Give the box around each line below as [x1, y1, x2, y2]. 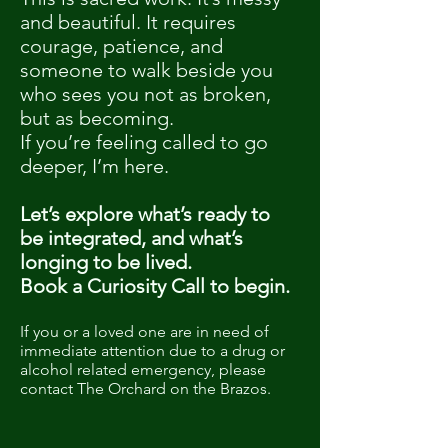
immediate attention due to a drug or [20, 341, 285, 360]
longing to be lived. [20, 250, 192, 274]
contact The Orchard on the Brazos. [20, 379, 271, 398]
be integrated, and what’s [20, 226, 243, 250]
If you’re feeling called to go [20, 130, 268, 154]
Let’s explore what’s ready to [20, 202, 270, 226]
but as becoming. [20, 106, 174, 130]
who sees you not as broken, [20, 82, 271, 106]
